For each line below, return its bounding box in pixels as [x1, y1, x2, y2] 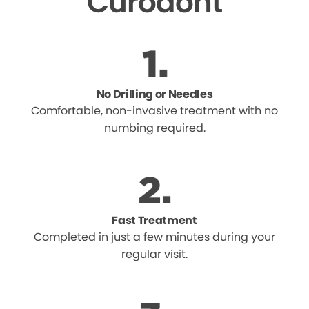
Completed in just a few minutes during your [34, 229, 275, 245]
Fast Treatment [112, 212, 197, 228]
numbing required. [103, 120, 206, 136]
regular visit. [121, 246, 188, 262]
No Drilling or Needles [96, 86, 213, 102]
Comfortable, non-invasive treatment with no [31, 103, 278, 119]
